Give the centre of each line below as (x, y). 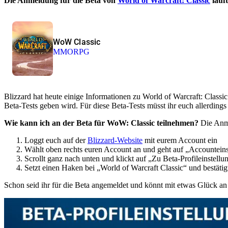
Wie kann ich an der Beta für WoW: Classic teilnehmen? (101, 123)
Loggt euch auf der (56, 140)
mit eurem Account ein (180, 140)
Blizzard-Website (115, 140)
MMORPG (72, 52)
